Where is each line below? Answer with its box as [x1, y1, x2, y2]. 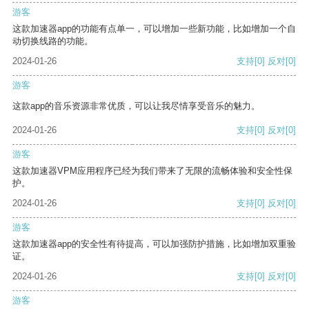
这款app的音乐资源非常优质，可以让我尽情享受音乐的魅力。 [12, 101, 260, 112]
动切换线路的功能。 [12, 36, 93, 47]
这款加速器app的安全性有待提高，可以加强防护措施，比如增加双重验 [12, 239, 296, 250]
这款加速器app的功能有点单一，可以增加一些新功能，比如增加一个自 [12, 23, 296, 34]
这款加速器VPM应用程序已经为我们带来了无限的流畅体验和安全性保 [12, 166, 292, 177]
